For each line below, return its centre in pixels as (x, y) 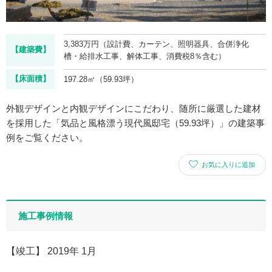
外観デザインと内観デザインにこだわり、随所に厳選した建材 (134, 108)
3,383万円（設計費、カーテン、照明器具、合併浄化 (156, 44)
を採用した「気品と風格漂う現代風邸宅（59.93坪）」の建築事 (135, 123)
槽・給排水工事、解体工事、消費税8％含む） (145, 56)
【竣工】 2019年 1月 (51, 251)
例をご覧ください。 (47, 137)
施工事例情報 (46, 216)
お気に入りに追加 (228, 164)
